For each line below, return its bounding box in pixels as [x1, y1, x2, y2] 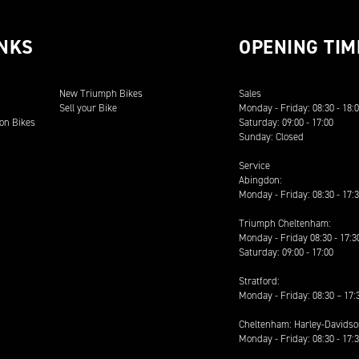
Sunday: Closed [239, 130, 305, 143]
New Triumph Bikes [59, 87, 143, 100]
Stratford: [239, 274, 280, 288]
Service [239, 159, 271, 172]
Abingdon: [239, 173, 283, 187]
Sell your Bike [59, 101, 118, 115]
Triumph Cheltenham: [239, 216, 332, 230]
